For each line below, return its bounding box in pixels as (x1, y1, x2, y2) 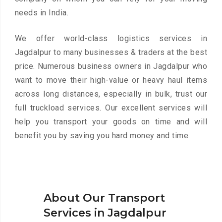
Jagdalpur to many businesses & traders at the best (14, 48, 208, 57)
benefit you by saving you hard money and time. (14, 131, 190, 141)
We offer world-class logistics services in (14, 34, 208, 44)
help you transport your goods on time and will (14, 117, 208, 127)
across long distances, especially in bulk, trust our (14, 89, 208, 99)
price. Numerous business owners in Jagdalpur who (14, 61, 208, 71)
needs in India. (14, 8, 69, 18)
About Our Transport (44, 191, 165, 205)
